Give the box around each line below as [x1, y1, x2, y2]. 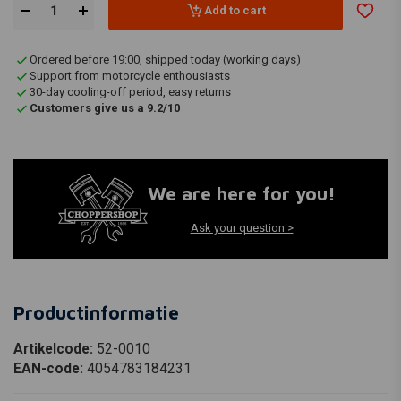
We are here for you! [148, 183, 336, 205]
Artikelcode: [13, 340, 97, 357]
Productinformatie [13, 301, 179, 323]
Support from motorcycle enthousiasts [30, 69, 230, 83]
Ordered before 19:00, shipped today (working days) [30, 53, 301, 67]
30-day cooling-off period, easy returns [30, 85, 231, 99]
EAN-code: [13, 360, 87, 377]
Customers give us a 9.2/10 [30, 101, 180, 115]
